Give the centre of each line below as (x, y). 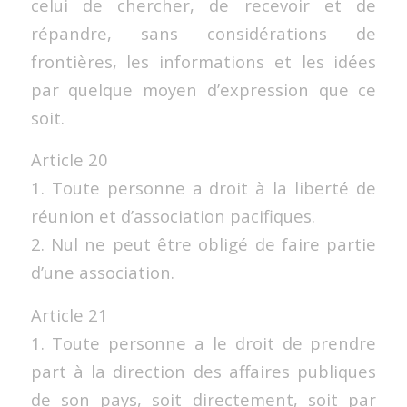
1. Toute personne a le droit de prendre (203, 342)
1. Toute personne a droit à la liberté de (203, 188)
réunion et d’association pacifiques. (173, 216)
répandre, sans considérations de (203, 33)
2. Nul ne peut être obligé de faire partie (203, 244)
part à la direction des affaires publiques (203, 371)
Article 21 (69, 314)
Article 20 (69, 160)
